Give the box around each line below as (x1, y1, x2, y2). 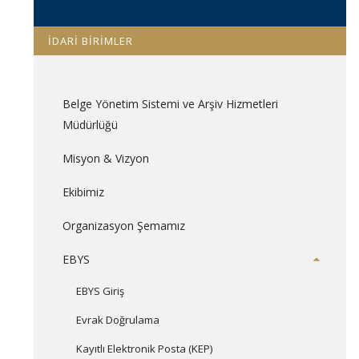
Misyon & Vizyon (62, 151, 149, 166)
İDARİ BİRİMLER (47, 34, 133, 48)
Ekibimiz (62, 184, 104, 200)
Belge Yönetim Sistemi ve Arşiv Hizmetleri (62, 96, 278, 111)
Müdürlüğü (62, 117, 118, 132)
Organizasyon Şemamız (62, 218, 185, 233)
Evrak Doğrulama (75, 313, 159, 327)
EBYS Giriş (75, 284, 124, 298)
